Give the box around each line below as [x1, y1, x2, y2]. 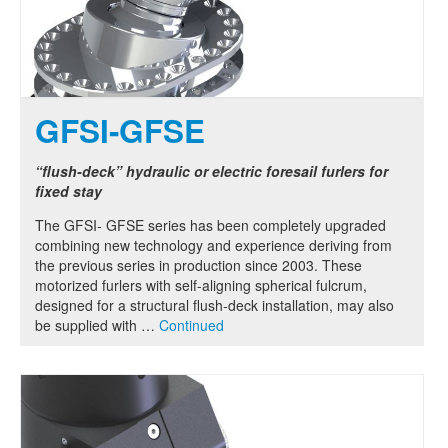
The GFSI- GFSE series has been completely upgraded [35, 215, 386, 236]
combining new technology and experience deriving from [35, 235, 392, 256]
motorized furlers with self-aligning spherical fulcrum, [35, 275, 367, 296]
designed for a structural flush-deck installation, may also [35, 295, 394, 316]
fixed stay [35, 181, 102, 202]
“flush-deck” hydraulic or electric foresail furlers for [35, 161, 388, 182]
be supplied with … [35, 315, 159, 336]
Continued [159, 315, 224, 336]
